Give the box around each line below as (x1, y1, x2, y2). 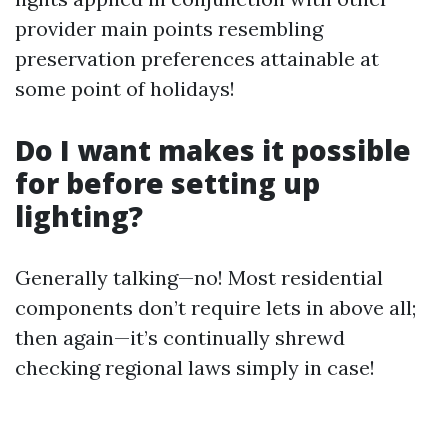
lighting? (15, 197, 143, 235)
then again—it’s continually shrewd (15, 325, 345, 350)
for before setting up (15, 164, 320, 202)
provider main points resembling (15, 16, 323, 41)
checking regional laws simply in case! (15, 355, 375, 380)
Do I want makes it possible (15, 131, 411, 169)
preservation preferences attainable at (15, 46, 379, 71)
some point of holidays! (15, 76, 235, 101)
